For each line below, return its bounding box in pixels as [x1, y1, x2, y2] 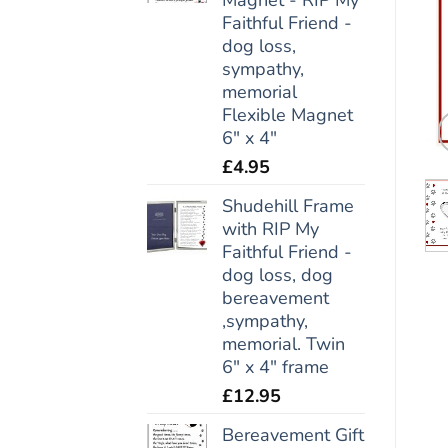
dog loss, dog [222, 262, 333, 287]
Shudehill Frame [222, 193, 354, 218]
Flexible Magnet [222, 102, 353, 127]
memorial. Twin [222, 331, 345, 356]
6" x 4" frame [222, 354, 329, 379]
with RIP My [222, 216, 319, 241]
